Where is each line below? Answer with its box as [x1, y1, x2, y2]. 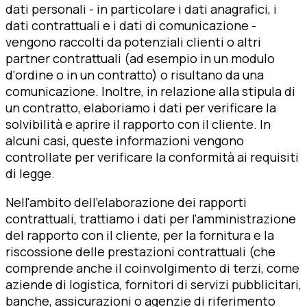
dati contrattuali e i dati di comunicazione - [5, 16, 256, 34]
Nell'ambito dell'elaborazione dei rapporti [5, 193, 247, 210]
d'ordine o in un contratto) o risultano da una [5, 66, 264, 83]
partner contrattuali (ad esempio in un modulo [5, 49, 275, 66]
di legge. [5, 164, 55, 182]
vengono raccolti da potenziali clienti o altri [5, 33, 261, 50]
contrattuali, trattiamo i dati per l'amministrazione [5, 210, 296, 227]
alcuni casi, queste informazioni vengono [5, 132, 244, 149]
